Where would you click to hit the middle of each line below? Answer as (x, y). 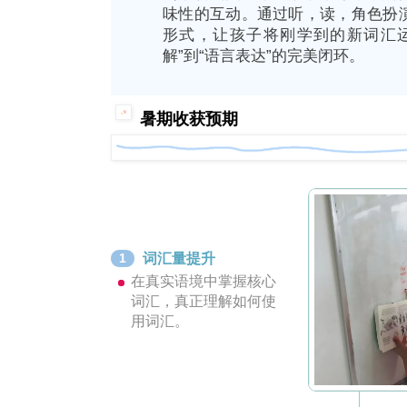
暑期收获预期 (189, 119)
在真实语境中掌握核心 (203, 281)
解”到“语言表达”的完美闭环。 (263, 56)
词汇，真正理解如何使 (203, 301)
